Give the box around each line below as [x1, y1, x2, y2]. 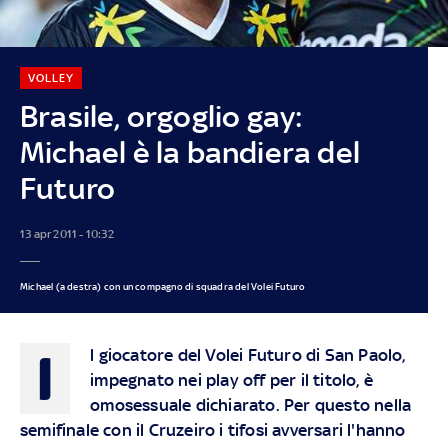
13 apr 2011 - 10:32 [19, 226, 114, 241]
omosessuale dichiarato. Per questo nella [90, 394, 412, 415]
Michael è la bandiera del [19, 134, 360, 170]
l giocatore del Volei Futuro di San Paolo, [90, 344, 406, 365]
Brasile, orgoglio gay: [19, 98, 304, 134]
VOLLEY [27, 70, 74, 85]
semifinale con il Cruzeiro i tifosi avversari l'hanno [19, 419, 406, 440]
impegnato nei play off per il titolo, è [90, 369, 373, 390]
